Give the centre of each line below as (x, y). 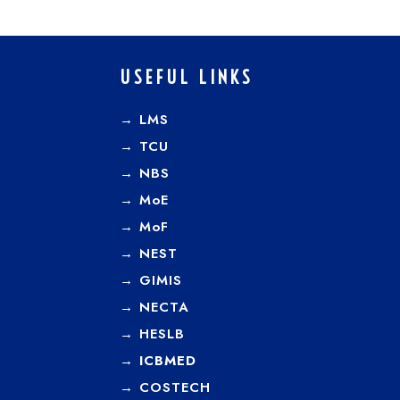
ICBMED (168, 361)
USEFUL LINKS (187, 77)
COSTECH (175, 387)
